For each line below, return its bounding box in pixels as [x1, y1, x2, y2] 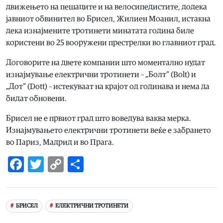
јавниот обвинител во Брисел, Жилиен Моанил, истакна [6, 14, 211, 23]
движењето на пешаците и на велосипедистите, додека [6, 2, 207, 11]
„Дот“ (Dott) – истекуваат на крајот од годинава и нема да [6, 82, 210, 91]
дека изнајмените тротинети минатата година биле [6, 26, 194, 35]
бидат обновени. [6, 94, 67, 103]
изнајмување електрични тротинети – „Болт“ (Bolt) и [6, 70, 196, 79]
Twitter [44, 156, 95, 172]
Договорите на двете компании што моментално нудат [6, 58, 205, 67]
